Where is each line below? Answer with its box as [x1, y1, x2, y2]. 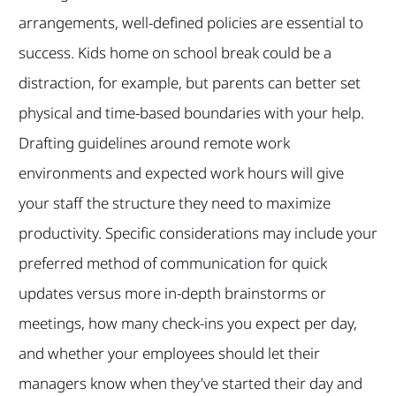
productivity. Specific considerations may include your [18, 223, 377, 244]
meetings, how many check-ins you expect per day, [18, 313, 357, 334]
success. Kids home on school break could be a [18, 42, 331, 64]
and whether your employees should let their [18, 343, 320, 364]
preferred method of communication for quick [18, 253, 327, 274]
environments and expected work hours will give [18, 163, 344, 184]
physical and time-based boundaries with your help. [18, 103, 364, 124]
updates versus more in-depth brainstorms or [18, 283, 326, 304]
